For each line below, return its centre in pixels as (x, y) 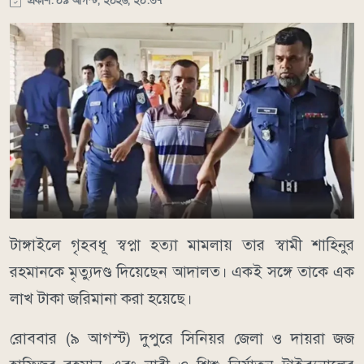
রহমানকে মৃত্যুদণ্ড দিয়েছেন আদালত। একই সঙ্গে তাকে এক (182, 271)
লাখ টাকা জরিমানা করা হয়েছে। (101, 298)
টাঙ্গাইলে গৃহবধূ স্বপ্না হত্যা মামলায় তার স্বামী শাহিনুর (182, 245)
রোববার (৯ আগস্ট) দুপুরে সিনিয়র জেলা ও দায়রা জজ (182, 338)
